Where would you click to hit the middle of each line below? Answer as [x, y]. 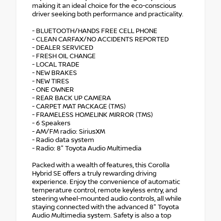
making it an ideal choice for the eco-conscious [104, 6]
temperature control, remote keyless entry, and [105, 191]
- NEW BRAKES [55, 73]
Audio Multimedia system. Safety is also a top [102, 216]
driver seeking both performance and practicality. [108, 15]
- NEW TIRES [51, 82]
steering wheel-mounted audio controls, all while [107, 199]
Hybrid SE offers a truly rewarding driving [94, 174]
